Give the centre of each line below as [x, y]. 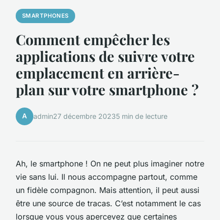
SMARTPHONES [45, 16]
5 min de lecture [142, 116]
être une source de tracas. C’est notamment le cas [108, 203]
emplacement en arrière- [98, 72]
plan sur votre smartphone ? [107, 89]
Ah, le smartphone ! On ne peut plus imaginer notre [110, 163]
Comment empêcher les [93, 39]
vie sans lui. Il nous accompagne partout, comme [107, 177]
